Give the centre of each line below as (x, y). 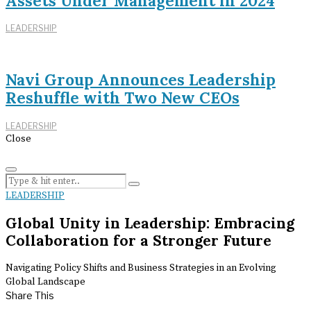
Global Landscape (45, 282)
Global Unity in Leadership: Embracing (150, 223)
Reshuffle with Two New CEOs (123, 97)
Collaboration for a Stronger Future (138, 240)
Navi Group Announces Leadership (141, 79)
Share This (30, 296)
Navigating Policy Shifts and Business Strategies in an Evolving (141, 268)
